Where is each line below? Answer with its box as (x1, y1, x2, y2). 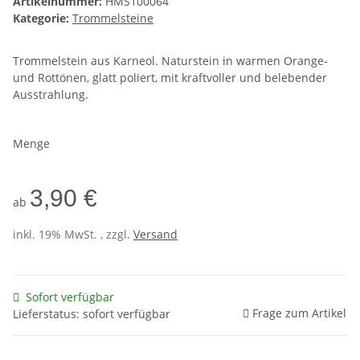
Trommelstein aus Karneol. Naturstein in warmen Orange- (13, 53, 328, 69)
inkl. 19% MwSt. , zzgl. (13, 227, 133, 243)
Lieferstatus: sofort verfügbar (13, 306, 170, 322)
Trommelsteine (72, 10, 153, 27)
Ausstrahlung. (13, 87, 88, 103)
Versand (133, 227, 178, 243)
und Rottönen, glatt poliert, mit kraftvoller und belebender (13, 70, 327, 86)
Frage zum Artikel (252, 305, 346, 321)
